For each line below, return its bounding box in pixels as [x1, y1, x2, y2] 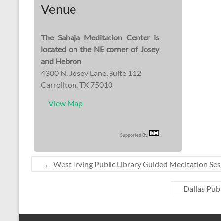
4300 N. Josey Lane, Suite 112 [41, 68, 141, 77]
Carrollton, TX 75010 [41, 80, 112, 89]
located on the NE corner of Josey [41, 44, 159, 54]
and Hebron [41, 56, 81, 66]
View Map [48, 98, 83, 108]
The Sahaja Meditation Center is [41, 33, 159, 42]
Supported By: [120, 132, 149, 138]
